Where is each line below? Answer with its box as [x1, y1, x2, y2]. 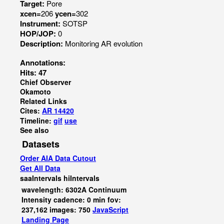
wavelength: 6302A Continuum [21, 184, 126, 194]
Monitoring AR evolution [65, 38, 142, 48]
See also [20, 125, 49, 135]
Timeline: [20, 115, 53, 125]
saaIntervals [20, 173, 61, 183]
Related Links [20, 96, 67, 106]
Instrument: [20, 18, 62, 29]
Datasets [22, 137, 59, 150]
